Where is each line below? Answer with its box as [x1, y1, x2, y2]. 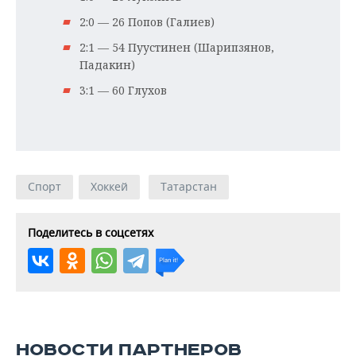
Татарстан [161, 179, 217, 194]
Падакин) [79, 57, 135, 72]
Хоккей [91, 179, 128, 194]
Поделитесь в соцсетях [28, 225, 153, 240]
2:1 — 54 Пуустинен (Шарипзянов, [79, 40, 274, 55]
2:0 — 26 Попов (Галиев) [79, 14, 215, 29]
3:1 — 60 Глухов [79, 83, 167, 98]
